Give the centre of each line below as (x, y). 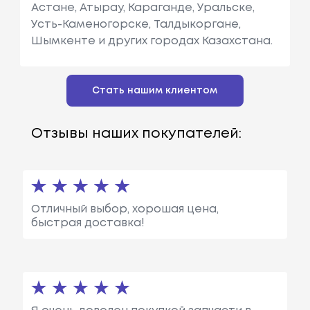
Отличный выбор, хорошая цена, (125, 209)
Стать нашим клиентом (155, 90)
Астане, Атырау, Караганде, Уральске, (143, 8)
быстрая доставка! (88, 223)
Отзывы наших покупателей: (136, 134)
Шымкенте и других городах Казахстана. (152, 41)
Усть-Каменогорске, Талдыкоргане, (136, 24)
